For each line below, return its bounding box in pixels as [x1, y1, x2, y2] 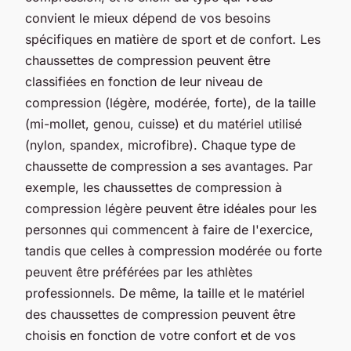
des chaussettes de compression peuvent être [25, 306, 295, 322]
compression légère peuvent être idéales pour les [25, 200, 317, 216]
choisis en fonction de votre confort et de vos [25, 327, 295, 343]
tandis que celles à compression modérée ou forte [25, 242, 322, 259]
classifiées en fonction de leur [25, 73, 205, 89]
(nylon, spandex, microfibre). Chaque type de [25, 136, 295, 153]
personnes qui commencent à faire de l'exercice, [25, 221, 313, 237]
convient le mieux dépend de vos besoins [25, 9, 270, 26]
